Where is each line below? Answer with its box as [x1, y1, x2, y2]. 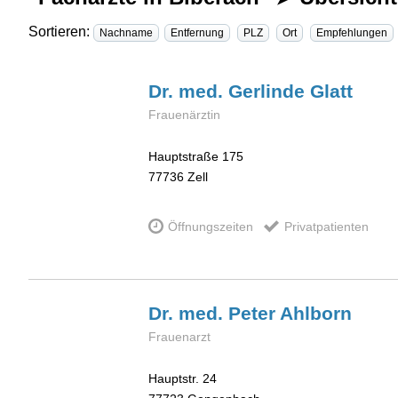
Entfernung [171, 27, 224, 40]
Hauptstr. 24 [148, 370, 217, 386]
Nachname [99, 27, 153, 40]
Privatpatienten [283, 219, 369, 234]
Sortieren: [28, 24, 93, 40]
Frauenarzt [148, 330, 211, 345]
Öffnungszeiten [168, 219, 254, 234]
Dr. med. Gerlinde [148, 81, 310, 102]
